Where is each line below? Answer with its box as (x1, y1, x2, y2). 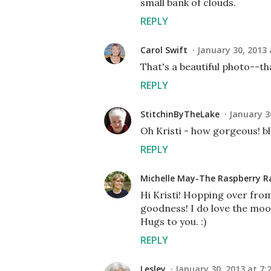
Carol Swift (140, 44, 188, 56)
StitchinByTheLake (140, 108, 220, 120)
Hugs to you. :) (140, 215, 206, 227)
